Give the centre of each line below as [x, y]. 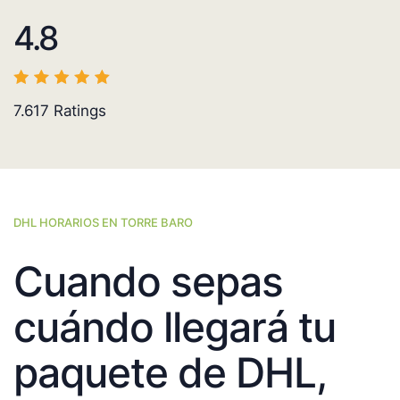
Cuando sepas [148, 282]
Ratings [78, 111]
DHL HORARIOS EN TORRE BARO [103, 223]
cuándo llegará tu [175, 327]
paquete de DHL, [170, 373]
